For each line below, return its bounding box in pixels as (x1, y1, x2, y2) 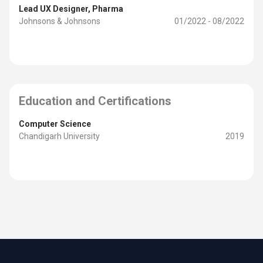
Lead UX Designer (19, 4, 88, 14)
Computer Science (19, 119, 91, 129)
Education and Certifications (19, 94, 171, 108)
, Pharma (88, 4, 123, 14)
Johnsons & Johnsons (19, 16, 100, 26)
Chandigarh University (19, 131, 100, 141)
